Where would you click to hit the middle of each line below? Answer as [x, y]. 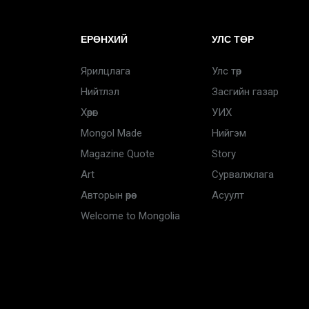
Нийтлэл [100, 92]
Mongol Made [111, 133]
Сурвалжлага [243, 175]
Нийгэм [229, 133]
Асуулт [228, 195]
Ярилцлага [106, 71]
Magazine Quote [118, 154]
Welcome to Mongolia [130, 216]
